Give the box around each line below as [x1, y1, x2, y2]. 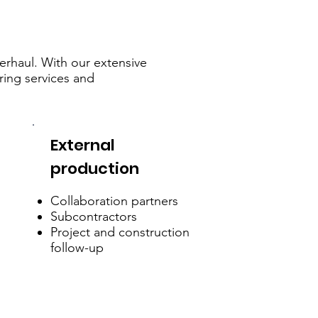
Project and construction [50, 224, 190, 241]
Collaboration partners [50, 193, 179, 209]
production [50, 158, 140, 180]
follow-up [50, 240, 104, 256]
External [50, 134, 116, 157]
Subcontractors [50, 209, 138, 225]
